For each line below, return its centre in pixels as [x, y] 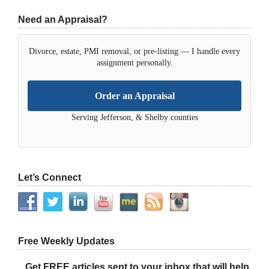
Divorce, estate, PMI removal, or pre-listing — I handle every [134, 51]
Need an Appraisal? [63, 20]
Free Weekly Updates [66, 241]
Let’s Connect [50, 177]
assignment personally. [134, 63]
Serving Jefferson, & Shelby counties [134, 117]
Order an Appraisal [134, 96]
